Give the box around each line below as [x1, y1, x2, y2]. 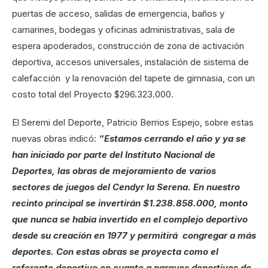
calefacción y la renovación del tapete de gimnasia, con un [12, 72, 255, 84]
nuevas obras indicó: [12, 132, 99, 144]
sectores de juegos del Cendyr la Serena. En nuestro [12, 181, 240, 193]
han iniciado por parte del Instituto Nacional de [12, 148, 215, 160]
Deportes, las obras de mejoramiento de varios [12, 165, 216, 176]
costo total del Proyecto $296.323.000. [12, 88, 173, 100]
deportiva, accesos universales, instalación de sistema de [12, 56, 249, 68]
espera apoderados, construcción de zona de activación [12, 39, 244, 51]
